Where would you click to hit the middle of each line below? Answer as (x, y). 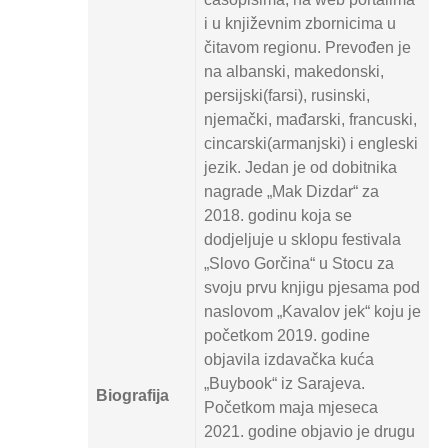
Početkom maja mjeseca (290, 407)
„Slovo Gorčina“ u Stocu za (298, 263)
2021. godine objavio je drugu (309, 431)
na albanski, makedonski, (293, 71)
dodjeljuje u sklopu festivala (302, 239)
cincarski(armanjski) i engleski (310, 143)
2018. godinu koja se (277, 215)
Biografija (132, 395)
